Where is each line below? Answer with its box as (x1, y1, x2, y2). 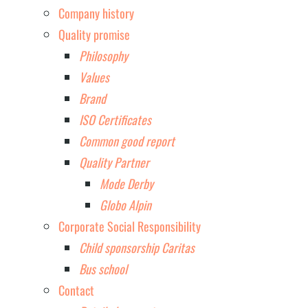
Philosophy (79, 47, 128, 65)
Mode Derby (100, 175, 153, 193)
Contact (58, 281, 94, 300)
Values (79, 68, 109, 87)
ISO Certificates (79, 111, 151, 129)
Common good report (79, 132, 175, 151)
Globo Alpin (100, 196, 151, 214)
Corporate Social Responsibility (58, 217, 201, 236)
